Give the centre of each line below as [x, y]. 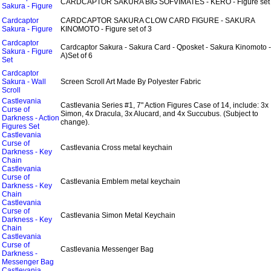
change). [75, 122]
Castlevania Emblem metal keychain [120, 181]
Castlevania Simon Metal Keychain [118, 215]
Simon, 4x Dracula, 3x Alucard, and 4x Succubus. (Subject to [159, 114]
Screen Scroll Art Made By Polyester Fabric [131, 82]
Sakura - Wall [24, 82]
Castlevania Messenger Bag [107, 249]
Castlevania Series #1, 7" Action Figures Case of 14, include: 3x [165, 105]
